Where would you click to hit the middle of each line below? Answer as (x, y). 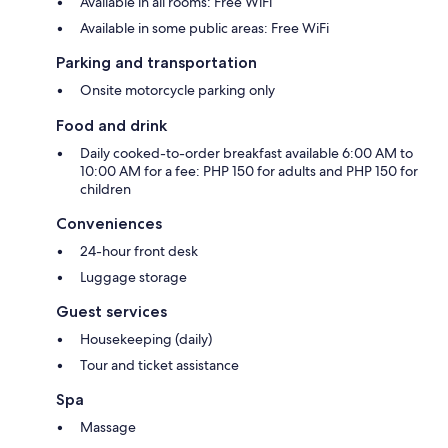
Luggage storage (133, 276)
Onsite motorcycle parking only (177, 89)
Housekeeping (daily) (146, 338)
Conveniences (109, 223)
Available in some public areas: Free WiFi (204, 27)
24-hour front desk (139, 250)
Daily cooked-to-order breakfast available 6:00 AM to (246, 152)
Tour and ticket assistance (159, 364)
